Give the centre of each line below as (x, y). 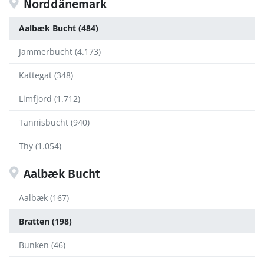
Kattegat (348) (46, 75)
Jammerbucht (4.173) (60, 52)
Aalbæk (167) (44, 198)
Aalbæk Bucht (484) (59, 28)
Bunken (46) (42, 245)
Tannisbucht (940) (54, 123)
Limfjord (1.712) (49, 99)
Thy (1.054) (40, 146)
